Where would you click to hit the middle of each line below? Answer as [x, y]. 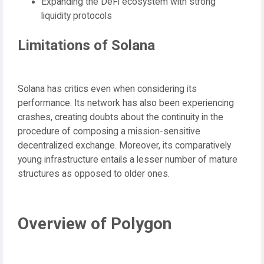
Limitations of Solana [86, 45]
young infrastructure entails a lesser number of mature [128, 159]
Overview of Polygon [95, 223]
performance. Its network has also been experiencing [126, 103]
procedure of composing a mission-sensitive [109, 131]
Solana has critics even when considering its [107, 89]
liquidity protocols [77, 16]
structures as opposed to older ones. [94, 174]
